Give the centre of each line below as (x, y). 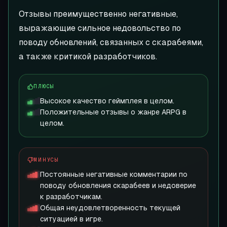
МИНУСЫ (46, 160)
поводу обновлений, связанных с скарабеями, (111, 42)
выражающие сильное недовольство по (100, 28)
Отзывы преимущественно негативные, (98, 14)
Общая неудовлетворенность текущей (110, 208)
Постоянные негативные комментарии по (114, 174)
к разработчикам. (71, 197)
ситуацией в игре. (71, 219)
